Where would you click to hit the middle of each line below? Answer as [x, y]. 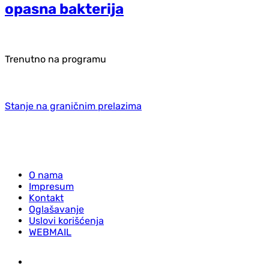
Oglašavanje [56, 209]
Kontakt [46, 198]
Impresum [51, 186]
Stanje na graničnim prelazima [73, 106]
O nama [46, 175]
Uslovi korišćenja [66, 220]
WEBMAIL [50, 232]
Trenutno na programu [56, 59]
